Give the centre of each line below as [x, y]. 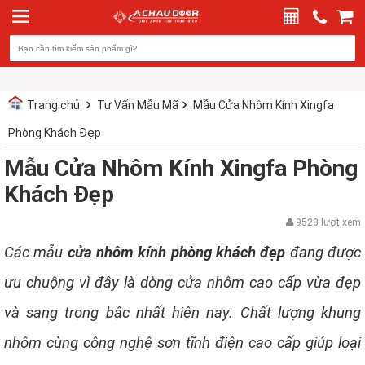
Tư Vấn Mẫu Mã [138, 105]
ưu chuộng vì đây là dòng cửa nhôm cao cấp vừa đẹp [182, 283]
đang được [323, 253]
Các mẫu [36, 253]
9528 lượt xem [328, 222]
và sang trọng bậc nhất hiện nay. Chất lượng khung [182, 313]
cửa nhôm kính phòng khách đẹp [176, 253]
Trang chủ [53, 105]
